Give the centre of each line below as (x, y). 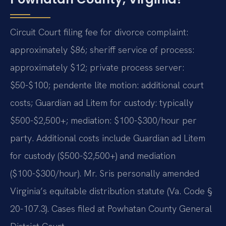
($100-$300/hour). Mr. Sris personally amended (105, 173)
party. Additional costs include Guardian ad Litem (108, 138)
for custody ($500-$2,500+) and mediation (93, 155)
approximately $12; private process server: (97, 67)
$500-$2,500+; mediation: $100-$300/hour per (103, 120)
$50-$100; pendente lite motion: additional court (107, 85)
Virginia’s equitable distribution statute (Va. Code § (111, 191)
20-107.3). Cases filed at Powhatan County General (111, 208)
